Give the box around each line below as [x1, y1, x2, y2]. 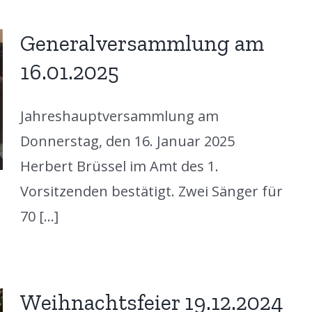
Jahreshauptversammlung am [19, 106, 219, 125]
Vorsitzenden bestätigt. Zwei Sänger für [19, 181, 283, 201]
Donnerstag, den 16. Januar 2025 [19, 131, 235, 150]
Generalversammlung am [19, 29, 264, 56]
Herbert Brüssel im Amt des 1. [19, 156, 219, 175]
